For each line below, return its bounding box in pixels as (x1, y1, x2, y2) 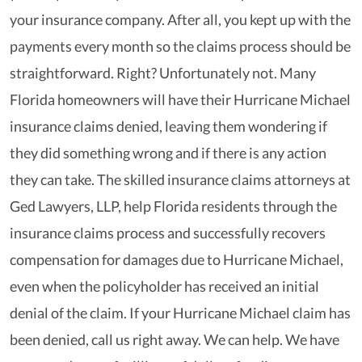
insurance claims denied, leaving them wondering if (10, 117, 327, 135)
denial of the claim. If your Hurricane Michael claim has (10, 304, 351, 322)
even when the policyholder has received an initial (10, 277, 319, 295)
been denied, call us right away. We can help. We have (10, 330, 339, 348)
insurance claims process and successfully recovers (10, 224, 326, 242)
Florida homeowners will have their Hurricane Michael (10, 90, 351, 108)
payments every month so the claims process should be (10, 37, 351, 55)
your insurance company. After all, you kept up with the (10, 11, 351, 28)
